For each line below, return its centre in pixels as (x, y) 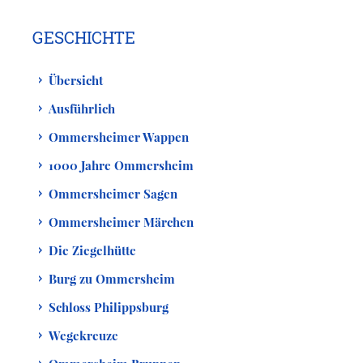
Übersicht (76, 80)
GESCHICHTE (84, 37)
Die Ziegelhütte (92, 250)
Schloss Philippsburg (109, 307)
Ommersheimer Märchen (121, 222)
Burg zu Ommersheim (112, 278)
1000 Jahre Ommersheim (121, 165)
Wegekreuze (83, 335)
